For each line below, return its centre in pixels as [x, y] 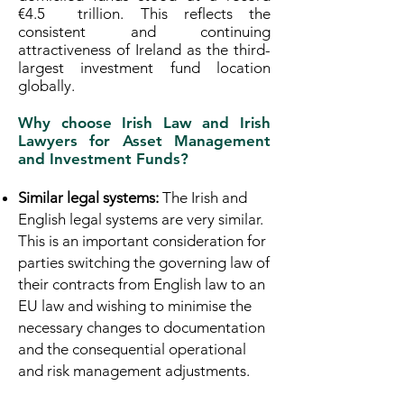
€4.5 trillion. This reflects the [144, 14]
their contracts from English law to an [142, 284]
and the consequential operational [132, 349]
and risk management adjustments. [134, 371]
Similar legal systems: [88, 197]
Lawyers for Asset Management [144, 141]
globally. [46, 86]
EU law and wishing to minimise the [135, 306]
